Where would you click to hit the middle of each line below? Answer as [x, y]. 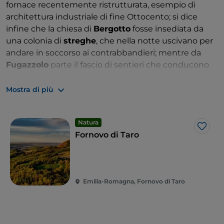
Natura [88, 122]
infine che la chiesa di [50, 29]
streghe [80, 41]
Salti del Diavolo [105, 77]
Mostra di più [30, 90]
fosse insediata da [167, 29]
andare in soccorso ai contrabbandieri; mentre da [103, 53]
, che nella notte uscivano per [154, 41]
